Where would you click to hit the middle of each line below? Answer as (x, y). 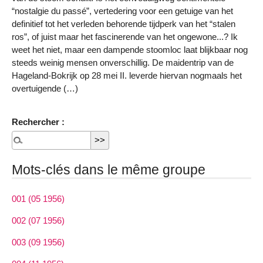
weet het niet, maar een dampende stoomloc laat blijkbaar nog (130, 50)
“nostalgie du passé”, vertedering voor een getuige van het (122, 11)
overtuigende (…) (45, 89)
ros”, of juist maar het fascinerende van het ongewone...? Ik (125, 37)
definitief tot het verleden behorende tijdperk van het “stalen (124, 24)
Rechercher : (38, 122)
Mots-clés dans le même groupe (109, 169)
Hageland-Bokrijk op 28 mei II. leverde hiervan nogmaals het (127, 76)
